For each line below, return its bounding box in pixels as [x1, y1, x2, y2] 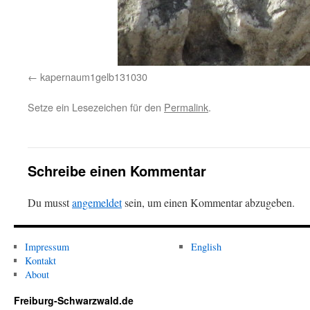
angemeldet [72, 195, 122, 210]
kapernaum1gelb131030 [40, 69, 147, 84]
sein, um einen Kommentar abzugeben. [122, 195, 295, 210]
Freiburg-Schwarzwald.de [14, 293, 134, 307]
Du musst [28, 195, 72, 210]
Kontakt [24, 254, 56, 267]
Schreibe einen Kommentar [28, 161, 206, 181]
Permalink [164, 100, 208, 114]
